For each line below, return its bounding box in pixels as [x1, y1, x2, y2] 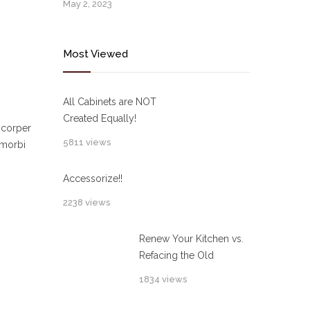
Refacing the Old [139, 250, 214, 261]
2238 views [63, 197, 110, 208]
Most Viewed [63, 48, 128, 60]
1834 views [139, 274, 187, 284]
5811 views [63, 137, 111, 147]
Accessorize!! [63, 173, 122, 184]
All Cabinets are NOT [63, 96, 156, 107]
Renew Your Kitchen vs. [139, 233, 244, 244]
